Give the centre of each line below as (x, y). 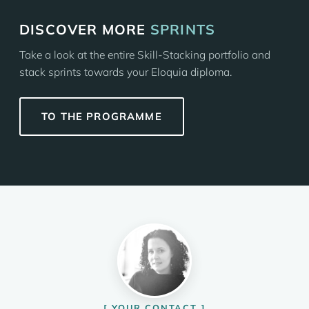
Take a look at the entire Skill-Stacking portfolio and (145, 54)
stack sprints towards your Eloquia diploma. (126, 72)
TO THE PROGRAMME (102, 116)
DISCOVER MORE (85, 29)
